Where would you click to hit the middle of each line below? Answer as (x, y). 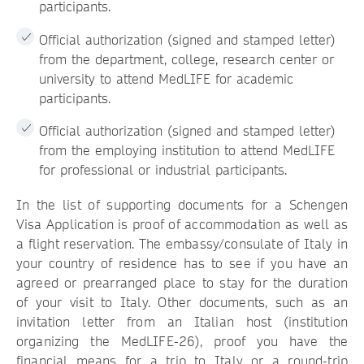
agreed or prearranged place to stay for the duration (182, 283)
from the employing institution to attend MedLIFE (187, 150)
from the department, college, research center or (187, 59)
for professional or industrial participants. (163, 170)
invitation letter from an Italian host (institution (182, 322)
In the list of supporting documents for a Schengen (182, 205)
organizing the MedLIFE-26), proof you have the (182, 341)
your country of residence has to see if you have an (182, 263)
